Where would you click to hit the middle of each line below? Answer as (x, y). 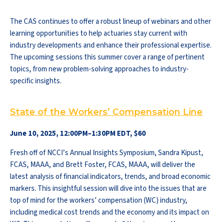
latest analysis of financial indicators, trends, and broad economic (110, 177)
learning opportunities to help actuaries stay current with (99, 33)
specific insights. (36, 81)
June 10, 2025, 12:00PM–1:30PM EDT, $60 (78, 134)
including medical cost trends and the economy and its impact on (110, 212)
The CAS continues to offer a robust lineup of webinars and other (111, 22)
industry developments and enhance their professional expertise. (111, 45)
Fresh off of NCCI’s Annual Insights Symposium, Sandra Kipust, (107, 153)
